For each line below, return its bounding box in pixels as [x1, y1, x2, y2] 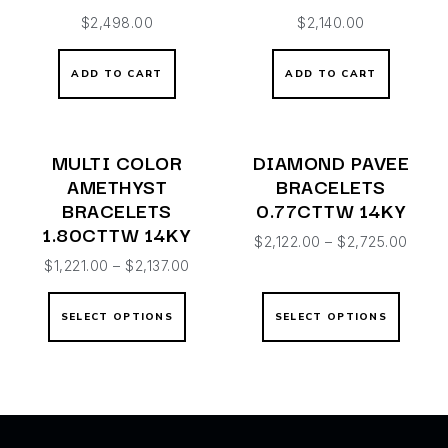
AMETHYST [67, 170, 167, 201]
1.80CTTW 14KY [43, 218, 191, 249]
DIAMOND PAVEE [252, 146, 410, 177]
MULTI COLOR [51, 146, 183, 177]
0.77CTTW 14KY [256, 194, 406, 225]
